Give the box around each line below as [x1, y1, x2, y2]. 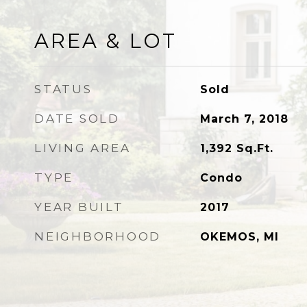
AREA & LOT [34, 29, 177, 53]
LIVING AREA [34, 141, 131, 155]
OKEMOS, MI [199, 230, 279, 243]
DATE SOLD [34, 112, 120, 125]
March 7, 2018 [199, 112, 288, 125]
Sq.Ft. [236, 142, 273, 155]
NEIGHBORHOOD [34, 230, 161, 243]
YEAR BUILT [34, 200, 124, 214]
